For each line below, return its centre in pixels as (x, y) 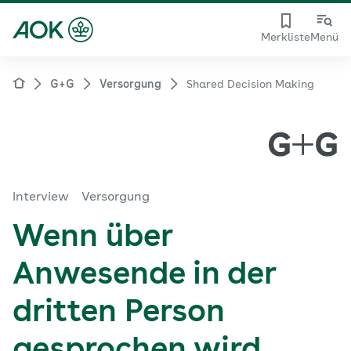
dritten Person (119, 313)
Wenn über (92, 238)
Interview (41, 197)
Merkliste (286, 38)
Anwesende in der (144, 276)
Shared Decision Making (250, 85)
